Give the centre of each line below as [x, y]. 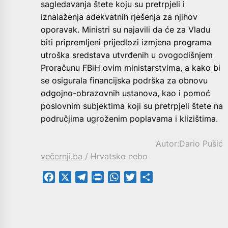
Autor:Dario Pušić [189, 143]
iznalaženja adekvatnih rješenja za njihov [119, 17]
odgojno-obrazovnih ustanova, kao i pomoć [125, 93]
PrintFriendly [128, 177]
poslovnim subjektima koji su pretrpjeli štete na [132, 106]
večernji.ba [62, 156]
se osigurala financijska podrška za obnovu [124, 80]
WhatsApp [140, 177]
